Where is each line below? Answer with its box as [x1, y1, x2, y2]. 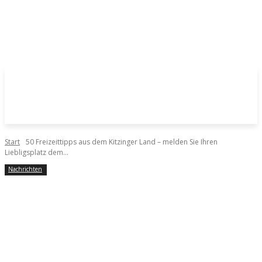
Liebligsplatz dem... [5, 147, 68, 157]
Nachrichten [8, 165, 42, 173]
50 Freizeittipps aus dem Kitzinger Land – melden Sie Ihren [26, 137, 218, 147]
